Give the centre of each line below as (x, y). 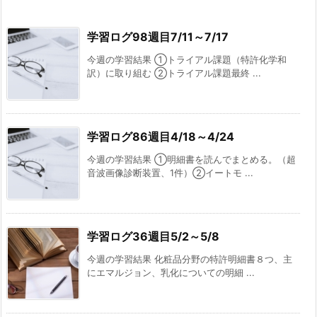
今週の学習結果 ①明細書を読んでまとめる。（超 (191, 160)
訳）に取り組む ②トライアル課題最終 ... (174, 73)
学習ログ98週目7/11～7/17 (158, 37)
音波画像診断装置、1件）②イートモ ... (170, 173)
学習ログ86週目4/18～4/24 (161, 137)
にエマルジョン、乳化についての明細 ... (171, 273)
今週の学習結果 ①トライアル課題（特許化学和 (187, 60)
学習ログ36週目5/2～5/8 (153, 237)
